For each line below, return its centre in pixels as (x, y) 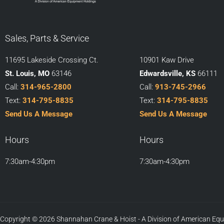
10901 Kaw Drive (166, 60)
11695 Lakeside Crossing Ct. (52, 60)
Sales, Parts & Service (47, 38)
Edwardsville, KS (167, 74)
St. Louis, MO (27, 74)
